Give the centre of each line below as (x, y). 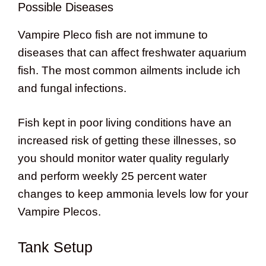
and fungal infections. (72, 88)
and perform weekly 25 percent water (112, 176)
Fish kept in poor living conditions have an (125, 123)
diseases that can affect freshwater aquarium (132, 52)
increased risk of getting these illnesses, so (127, 141)
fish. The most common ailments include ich (129, 70)
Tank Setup (55, 247)
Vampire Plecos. (59, 212)
